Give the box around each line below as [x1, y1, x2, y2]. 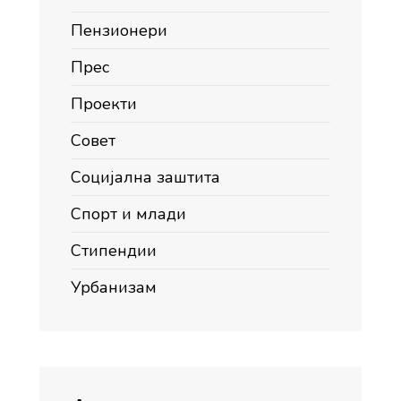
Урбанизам [71, 277, 157, 299]
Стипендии [71, 240, 157, 262]
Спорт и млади [71, 203, 186, 226]
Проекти [71, 93, 137, 115]
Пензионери [71, 20, 167, 42]
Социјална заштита [71, 166, 220, 189]
